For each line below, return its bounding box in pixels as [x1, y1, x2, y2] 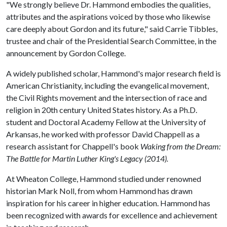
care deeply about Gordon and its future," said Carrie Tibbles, [6, 24, 217, 33]
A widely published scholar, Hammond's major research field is [6, 68, 221, 78]
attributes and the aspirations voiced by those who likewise [6, 12, 210, 21]
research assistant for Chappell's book [6, 141, 140, 151]
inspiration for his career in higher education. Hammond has [6, 198, 210, 208]
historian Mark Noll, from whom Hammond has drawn [6, 186, 193, 196]
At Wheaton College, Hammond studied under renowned [6, 174, 201, 183]
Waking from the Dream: [140, 141, 220, 151]
